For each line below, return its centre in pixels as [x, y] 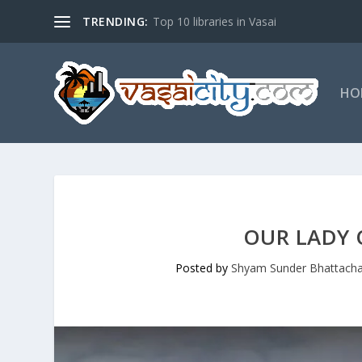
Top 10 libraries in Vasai [214, 21]
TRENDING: [116, 21]
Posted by [203, 267]
